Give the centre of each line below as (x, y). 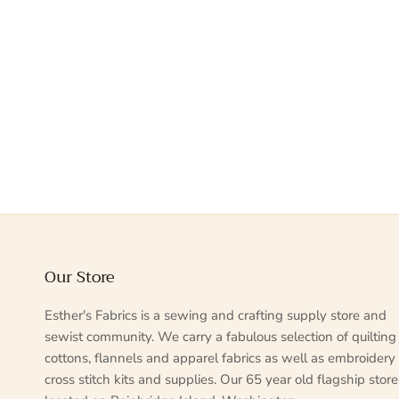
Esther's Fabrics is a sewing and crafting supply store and (216, 316)
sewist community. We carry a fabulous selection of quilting (220, 337)
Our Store (80, 277)
